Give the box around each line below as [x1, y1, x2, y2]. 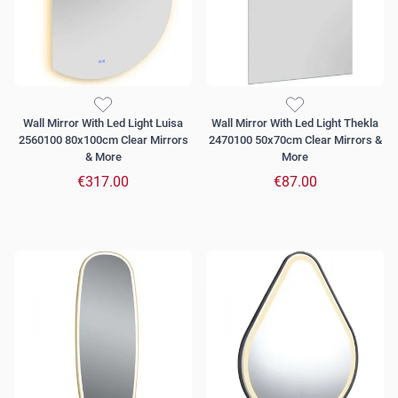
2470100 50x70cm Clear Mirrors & [208, 133, 382, 147]
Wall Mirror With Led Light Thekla [211, 116, 378, 131]
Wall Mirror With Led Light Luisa [23, 116, 183, 131]
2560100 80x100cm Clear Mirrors [18, 133, 188, 147]
